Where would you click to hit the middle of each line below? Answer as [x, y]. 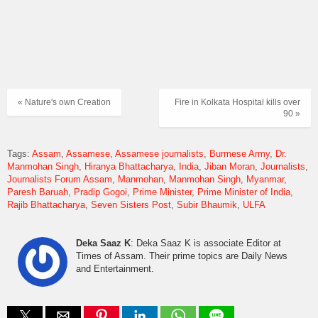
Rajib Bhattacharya [46, 204]
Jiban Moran [230, 166]
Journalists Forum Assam [60, 179]
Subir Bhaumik [207, 204]
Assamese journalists [159, 153]
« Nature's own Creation [64, 103]
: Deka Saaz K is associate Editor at [206, 243]
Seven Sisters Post [131, 204]
